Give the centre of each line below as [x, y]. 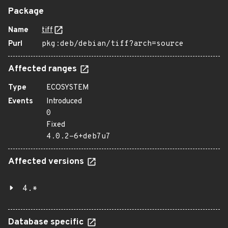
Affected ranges [44, 69]
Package [26, 12]
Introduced [64, 102]
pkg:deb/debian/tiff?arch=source [113, 44]
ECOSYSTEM [68, 88]
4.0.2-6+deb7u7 [78, 137]
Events [21, 102]
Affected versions [47, 162]
